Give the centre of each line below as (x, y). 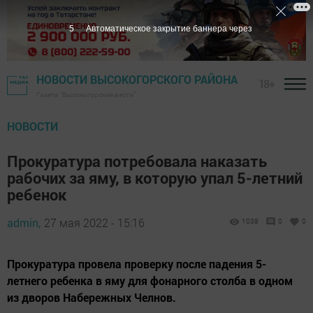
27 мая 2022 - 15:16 (94, 223)
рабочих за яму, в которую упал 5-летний (155, 178)
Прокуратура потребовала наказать (137, 161)
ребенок (37, 195)
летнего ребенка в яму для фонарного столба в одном (150, 281)
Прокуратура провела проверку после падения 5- (137, 264)
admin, (24, 223)
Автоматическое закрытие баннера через (169, 29)
